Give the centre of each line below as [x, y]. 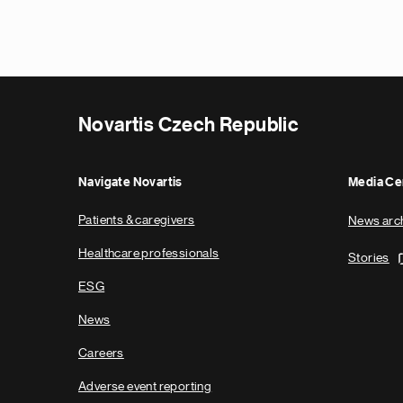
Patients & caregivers [137, 219]
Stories [369, 257]
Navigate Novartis [130, 183]
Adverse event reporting [145, 386]
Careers [101, 353]
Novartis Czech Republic [189, 125]
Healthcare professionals [149, 253]
